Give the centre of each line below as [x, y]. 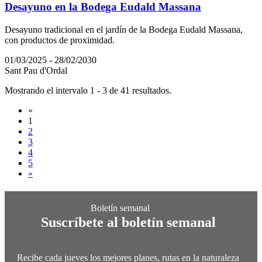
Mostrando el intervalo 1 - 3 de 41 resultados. [88, 91]
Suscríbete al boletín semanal [128, 222]
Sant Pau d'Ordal [36, 71]
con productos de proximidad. [60, 40]
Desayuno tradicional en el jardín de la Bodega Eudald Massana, [124, 30]
